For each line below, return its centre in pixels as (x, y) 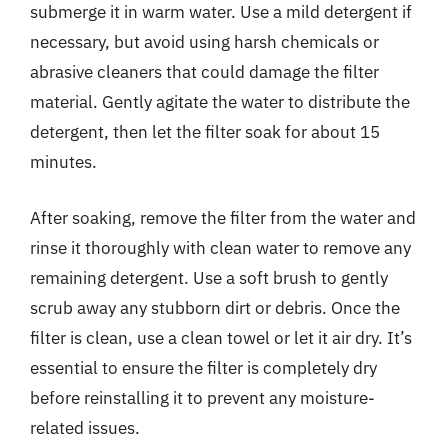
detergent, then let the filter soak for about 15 (205, 132)
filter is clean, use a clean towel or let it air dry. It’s (221, 337)
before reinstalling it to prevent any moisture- (202, 397)
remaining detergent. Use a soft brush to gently (209, 277)
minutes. (63, 162)
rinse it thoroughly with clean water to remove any (220, 247)
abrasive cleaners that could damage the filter (204, 72)
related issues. (85, 427)
